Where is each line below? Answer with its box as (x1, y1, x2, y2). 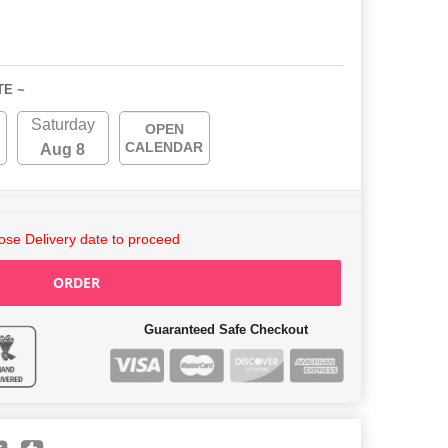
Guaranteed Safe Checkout (144, 322, 308, 337)
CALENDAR (125, 139, 204, 155)
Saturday (30, 116, 95, 133)
